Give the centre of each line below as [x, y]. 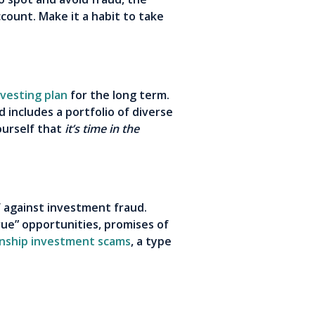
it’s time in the [102, 129]
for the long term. [118, 95]
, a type [151, 242]
